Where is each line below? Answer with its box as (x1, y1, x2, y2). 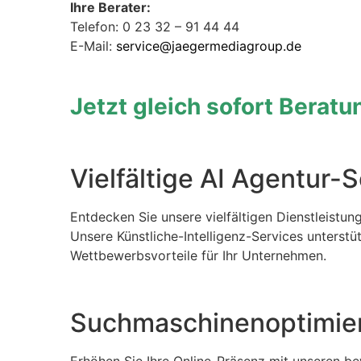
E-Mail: (70, 37, 116, 54)
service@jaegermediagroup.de (116, 37, 301, 54)
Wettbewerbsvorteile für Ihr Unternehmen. (70, 247, 326, 264)
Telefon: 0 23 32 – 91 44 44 (70, 18, 239, 35)
